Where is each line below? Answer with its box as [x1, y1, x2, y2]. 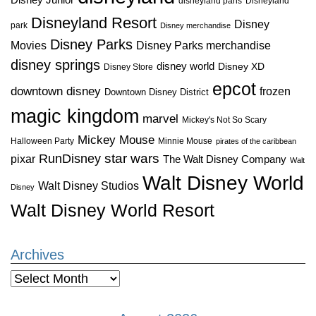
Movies [11, 39, 47, 51]
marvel [142, 111, 178, 126]
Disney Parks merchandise [136, 38, 271, 51]
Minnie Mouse [158, 135, 212, 146]
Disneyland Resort [31, 13, 157, 32]
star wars [104, 150, 159, 166]
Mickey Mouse [78, 133, 154, 147]
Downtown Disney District [104, 86, 209, 97]
